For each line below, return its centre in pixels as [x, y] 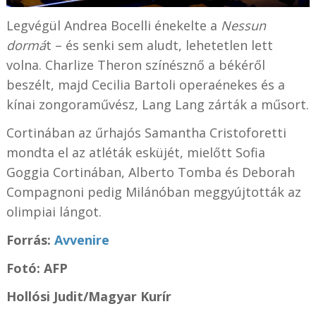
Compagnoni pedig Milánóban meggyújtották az [153, 192]
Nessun [243, 26]
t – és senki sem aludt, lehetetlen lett [159, 45]
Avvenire [81, 240]
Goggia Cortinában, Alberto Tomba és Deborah [150, 172]
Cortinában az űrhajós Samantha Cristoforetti [146, 133]
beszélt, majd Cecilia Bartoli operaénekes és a [145, 85]
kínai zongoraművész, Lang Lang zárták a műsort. [157, 105]
